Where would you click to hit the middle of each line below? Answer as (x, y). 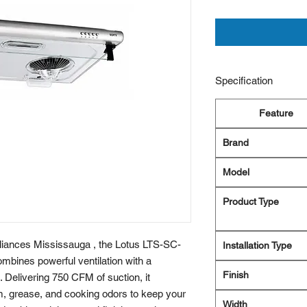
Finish (236, 275)
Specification (244, 81)
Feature (276, 113)
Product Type (251, 202)
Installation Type (257, 246)
